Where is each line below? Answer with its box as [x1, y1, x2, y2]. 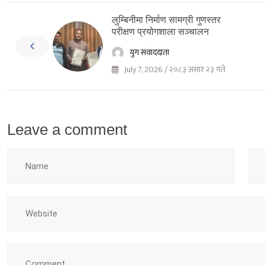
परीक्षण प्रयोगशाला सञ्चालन [112, 27, 209, 37]
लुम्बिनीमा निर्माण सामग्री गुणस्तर [112, 15, 221, 25]
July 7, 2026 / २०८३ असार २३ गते [122, 63, 225, 77]
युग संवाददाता [130, 46, 169, 60]
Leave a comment [7, 121, 127, 139]
